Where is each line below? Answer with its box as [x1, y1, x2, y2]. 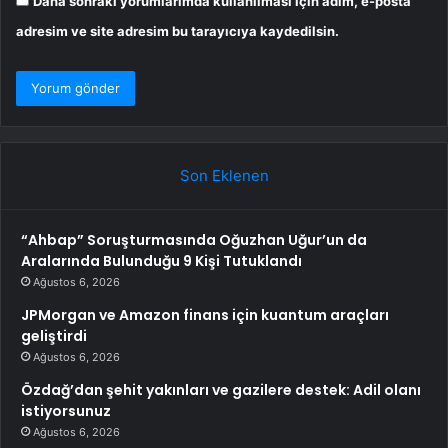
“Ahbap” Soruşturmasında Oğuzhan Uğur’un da [21, 230, 367, 251]
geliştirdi [21, 326, 87, 347]
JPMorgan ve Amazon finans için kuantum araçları [21, 305, 389, 326]
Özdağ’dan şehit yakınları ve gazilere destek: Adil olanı [21, 380, 421, 401]
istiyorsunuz [21, 401, 111, 422]
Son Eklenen [179, 166, 269, 186]
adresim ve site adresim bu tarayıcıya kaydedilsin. [16, 23, 339, 40]
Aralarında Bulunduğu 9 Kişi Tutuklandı [21, 251, 302, 272]
